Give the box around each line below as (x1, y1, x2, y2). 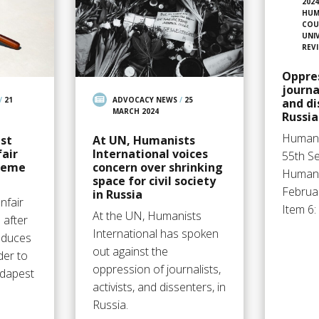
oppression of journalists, (92, 261, 221, 278)
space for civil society (92, 173, 216, 189)
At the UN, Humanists (92, 208, 202, 224)
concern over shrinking (92, 159, 223, 176)
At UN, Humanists (92, 132, 195, 149)
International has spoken (92, 226, 219, 242)
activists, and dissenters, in (92, 279, 226, 296)
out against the (92, 244, 168, 260)
